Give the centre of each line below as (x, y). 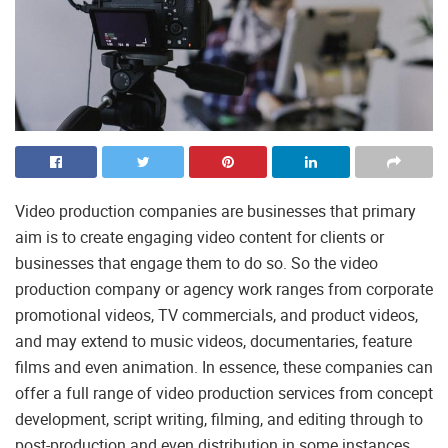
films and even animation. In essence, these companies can (224, 367)
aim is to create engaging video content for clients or (199, 237)
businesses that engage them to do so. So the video (196, 263)
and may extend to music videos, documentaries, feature (213, 341)
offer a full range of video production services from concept (224, 393)
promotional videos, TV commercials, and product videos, (216, 315)
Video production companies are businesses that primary (215, 211)
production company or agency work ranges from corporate (224, 289)
